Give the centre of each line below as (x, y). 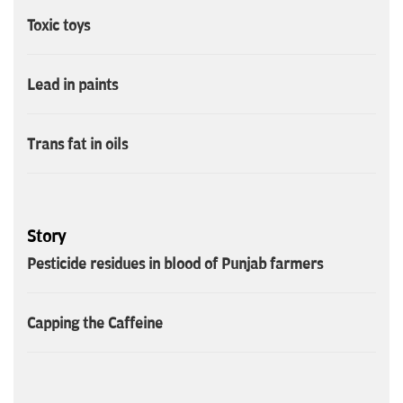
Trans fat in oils (77, 144)
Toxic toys (58, 26)
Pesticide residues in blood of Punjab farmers (175, 264)
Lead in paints (72, 85)
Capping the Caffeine (95, 323)
